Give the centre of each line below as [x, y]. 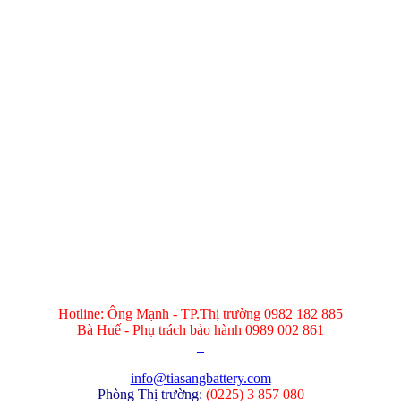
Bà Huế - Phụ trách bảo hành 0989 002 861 [200, 330]
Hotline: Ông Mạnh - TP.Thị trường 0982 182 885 [200, 314]
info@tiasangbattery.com [200, 379]
